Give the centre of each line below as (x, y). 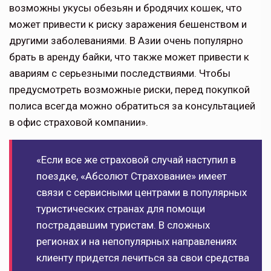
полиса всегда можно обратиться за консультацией (132, 106)
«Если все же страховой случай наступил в (136, 160)
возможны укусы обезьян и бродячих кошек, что (126, 8)
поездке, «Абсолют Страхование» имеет (132, 176)
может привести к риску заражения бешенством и (128, 24)
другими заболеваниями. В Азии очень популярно (126, 41)
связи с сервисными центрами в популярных (142, 193)
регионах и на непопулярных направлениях (136, 242)
